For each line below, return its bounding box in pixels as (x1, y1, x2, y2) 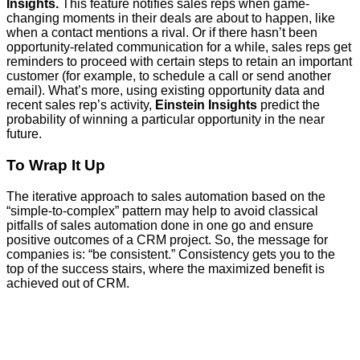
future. (6, 127, 42, 141)
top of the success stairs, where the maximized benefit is (6, 261, 325, 276)
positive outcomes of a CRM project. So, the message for (6, 232, 328, 247)
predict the (257, 98, 320, 112)
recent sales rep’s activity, (6, 98, 155, 112)
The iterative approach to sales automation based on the (6, 189, 325, 203)
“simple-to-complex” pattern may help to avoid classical (6, 203, 318, 218)
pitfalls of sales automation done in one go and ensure (6, 218, 313, 232)
